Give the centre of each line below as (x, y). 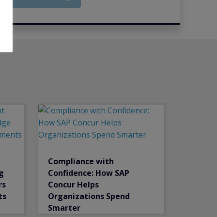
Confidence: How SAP (89, 173)
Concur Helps (74, 184)
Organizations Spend (89, 196)
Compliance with (81, 161)
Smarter (64, 208)
